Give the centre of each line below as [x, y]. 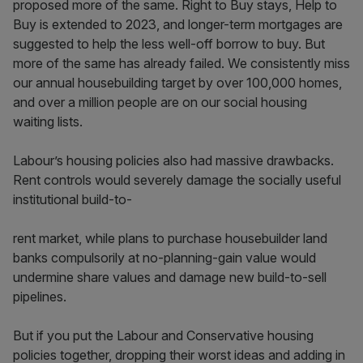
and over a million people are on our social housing [160, 102]
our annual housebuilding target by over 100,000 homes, [177, 83]
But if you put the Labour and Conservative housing [163, 335]
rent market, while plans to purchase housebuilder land [170, 238]
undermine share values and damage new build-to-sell [170, 277]
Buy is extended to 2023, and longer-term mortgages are [178, 24]
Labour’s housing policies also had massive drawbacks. [173, 160]
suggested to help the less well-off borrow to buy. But [169, 44]
